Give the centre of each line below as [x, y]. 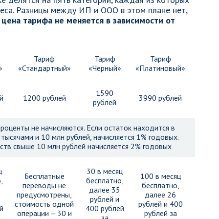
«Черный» [105, 68]
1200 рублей [44, 98]
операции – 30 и [44, 213]
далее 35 [105, 190]
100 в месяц [160, 176]
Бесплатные [44, 176]
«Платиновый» [160, 68]
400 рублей [105, 208]
